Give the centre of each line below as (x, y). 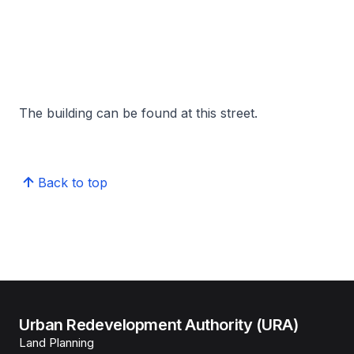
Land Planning (56, 342)
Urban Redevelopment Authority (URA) (159, 324)
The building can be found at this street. (138, 113)
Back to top (73, 182)
